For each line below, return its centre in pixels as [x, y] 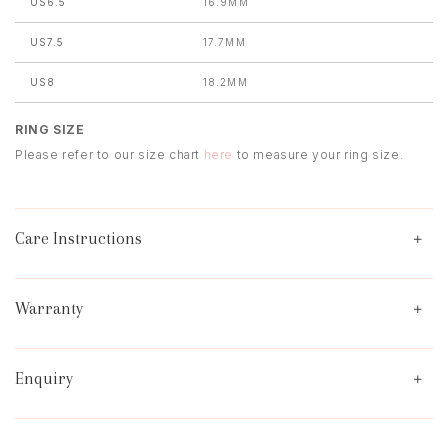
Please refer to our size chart [109, 155]
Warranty [49, 309]
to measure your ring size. [318, 155]
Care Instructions [78, 239]
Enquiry [44, 379]
